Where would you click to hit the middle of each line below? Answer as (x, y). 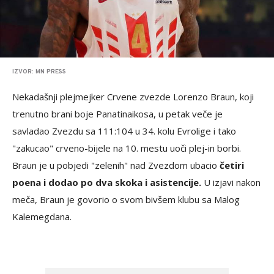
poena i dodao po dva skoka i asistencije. (107, 182)
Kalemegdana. (42, 217)
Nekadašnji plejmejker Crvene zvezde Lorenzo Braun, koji (133, 97)
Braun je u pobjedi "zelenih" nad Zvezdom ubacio (116, 165)
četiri (232, 165)
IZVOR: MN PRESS (39, 72)
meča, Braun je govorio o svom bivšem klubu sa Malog (126, 199)
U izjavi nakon (231, 182)
